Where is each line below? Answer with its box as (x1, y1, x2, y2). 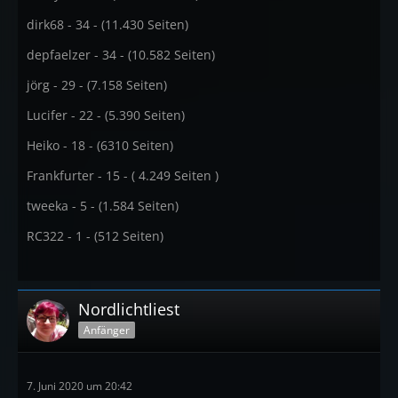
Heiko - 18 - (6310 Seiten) (27, 137, 173, 154)
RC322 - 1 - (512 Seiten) (27, 227, 163, 244)
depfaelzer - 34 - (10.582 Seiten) (27, 46, 215, 63)
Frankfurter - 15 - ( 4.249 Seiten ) (27, 167, 219, 184)
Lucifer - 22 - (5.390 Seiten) (27, 107, 185, 123)
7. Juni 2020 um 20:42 (27, 378, 132, 394)
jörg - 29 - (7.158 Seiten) (27, 76, 167, 93)
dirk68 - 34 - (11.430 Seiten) (27, 16, 188, 33)
